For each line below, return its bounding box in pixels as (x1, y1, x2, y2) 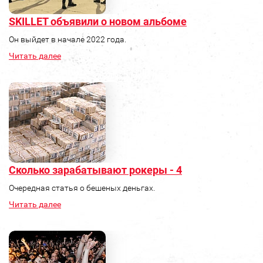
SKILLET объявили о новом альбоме (9, 15, 187, 28)
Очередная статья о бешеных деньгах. (9, 183, 155, 193)
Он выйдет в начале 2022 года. (9, 35, 126, 45)
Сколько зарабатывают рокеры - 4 (9, 164, 182, 177)
